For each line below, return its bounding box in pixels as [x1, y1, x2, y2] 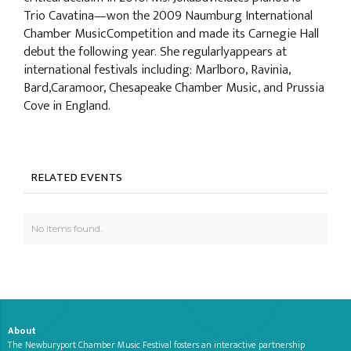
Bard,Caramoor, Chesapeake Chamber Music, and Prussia [24, 77, 324, 99]
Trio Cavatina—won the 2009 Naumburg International [24, 5, 313, 27]
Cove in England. [24, 95, 110, 117]
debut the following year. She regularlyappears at [24, 41, 287, 63]
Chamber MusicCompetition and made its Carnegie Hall [24, 23, 319, 45]
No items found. [31, 223, 103, 234]
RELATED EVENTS [31, 168, 124, 187]
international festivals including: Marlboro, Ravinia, [24, 59, 291, 81]
